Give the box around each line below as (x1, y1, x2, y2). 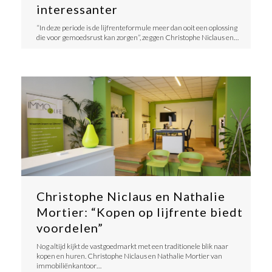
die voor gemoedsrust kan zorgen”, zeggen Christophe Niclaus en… (36, 33, 239, 42)
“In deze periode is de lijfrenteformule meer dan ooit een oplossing (36, 23, 237, 33)
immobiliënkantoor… (36, 261, 101, 271)
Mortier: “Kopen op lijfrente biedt (36, 205, 243, 220)
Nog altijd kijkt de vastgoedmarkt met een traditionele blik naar (36, 242, 228, 251)
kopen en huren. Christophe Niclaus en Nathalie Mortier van (36, 251, 222, 261)
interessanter (36, 2, 118, 17)
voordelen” (36, 220, 103, 236)
